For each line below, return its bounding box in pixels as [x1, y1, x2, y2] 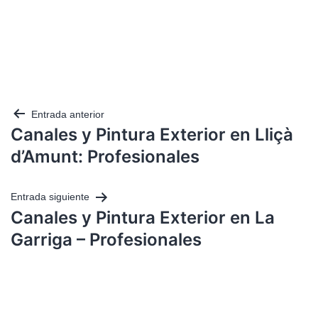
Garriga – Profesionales [11, 229, 202, 250]
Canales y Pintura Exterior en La [11, 207, 275, 228]
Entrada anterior [31, 109, 104, 120]
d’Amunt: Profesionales [11, 146, 199, 168]
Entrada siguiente [11, 191, 89, 203]
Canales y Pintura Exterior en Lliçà [11, 124, 293, 146]
